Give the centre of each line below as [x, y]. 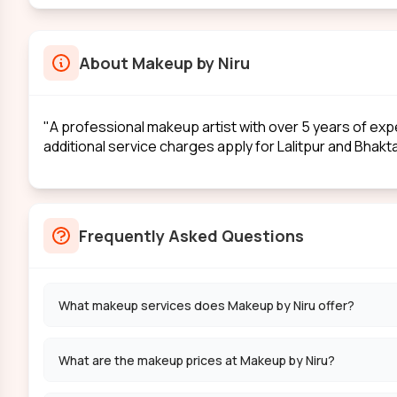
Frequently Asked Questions [191, 236]
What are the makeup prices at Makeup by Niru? [197, 360]
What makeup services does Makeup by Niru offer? [206, 305]
